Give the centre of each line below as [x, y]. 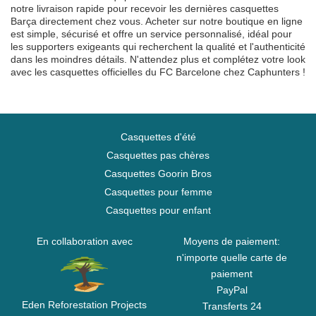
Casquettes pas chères [158, 155]
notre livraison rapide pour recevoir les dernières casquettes [145, 8]
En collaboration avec [84, 241]
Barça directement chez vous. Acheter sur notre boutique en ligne [157, 21]
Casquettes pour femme [158, 192]
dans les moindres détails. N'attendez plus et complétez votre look [158, 59]
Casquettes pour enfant [158, 210]
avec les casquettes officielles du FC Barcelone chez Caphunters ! [158, 72]
